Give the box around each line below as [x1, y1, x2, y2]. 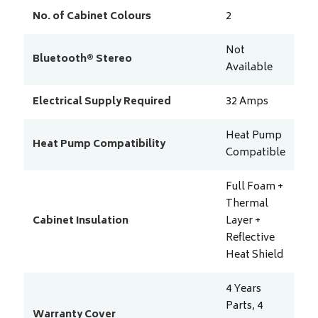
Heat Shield [225, 246, 283, 265]
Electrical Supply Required [32, 93, 171, 111]
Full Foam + [225, 178, 283, 197]
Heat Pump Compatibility [32, 136, 165, 154]
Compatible [225, 144, 285, 163]
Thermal [225, 195, 268, 214]
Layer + [225, 212, 261, 231]
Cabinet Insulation [32, 212, 128, 231]
